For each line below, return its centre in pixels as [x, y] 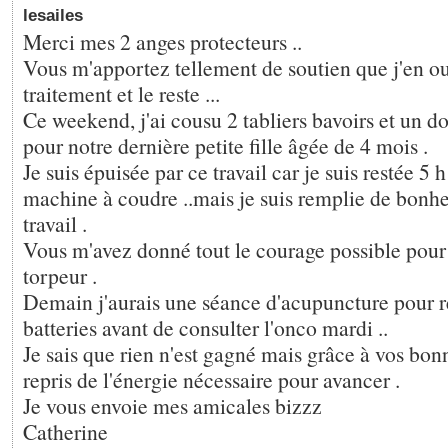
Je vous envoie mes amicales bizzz [172, 405]
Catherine [65, 431]
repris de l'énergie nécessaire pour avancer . [211, 379]
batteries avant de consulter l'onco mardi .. [205, 327]
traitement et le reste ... [121, 93]
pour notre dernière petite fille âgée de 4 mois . [225, 145]
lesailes [53, 15]
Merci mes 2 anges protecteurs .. [162, 41]
